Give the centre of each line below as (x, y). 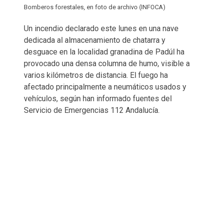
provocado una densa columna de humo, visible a (107, 63)
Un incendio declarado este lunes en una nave (101, 28)
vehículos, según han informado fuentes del (98, 98)
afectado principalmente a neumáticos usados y (105, 87)
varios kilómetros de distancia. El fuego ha (96, 75)
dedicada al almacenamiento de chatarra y (95, 40)
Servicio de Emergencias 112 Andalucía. (92, 110)
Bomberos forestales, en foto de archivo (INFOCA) (95, 7)
